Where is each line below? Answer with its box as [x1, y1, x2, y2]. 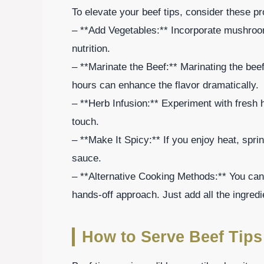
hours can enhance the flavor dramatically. [72, 79, 259, 91]
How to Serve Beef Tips [82, 227, 262, 246]
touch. [72, 115, 99, 127]
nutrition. [72, 42, 110, 54]
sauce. [72, 152, 101, 164]
